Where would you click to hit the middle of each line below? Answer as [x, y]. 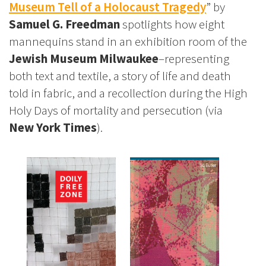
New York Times [53, 128]
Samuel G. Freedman [64, 24]
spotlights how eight [172, 24]
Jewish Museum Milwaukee [84, 59]
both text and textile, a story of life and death [120, 76]
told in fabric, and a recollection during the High [128, 93]
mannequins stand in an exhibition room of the [128, 42]
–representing [194, 59]
